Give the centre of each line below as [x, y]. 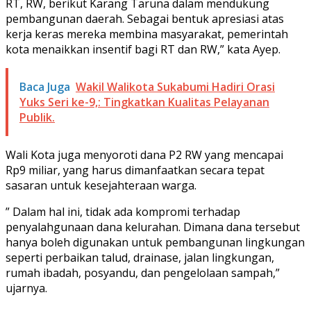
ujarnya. [26, 288]
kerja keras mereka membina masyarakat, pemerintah [147, 34]
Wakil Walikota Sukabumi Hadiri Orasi [175, 86]
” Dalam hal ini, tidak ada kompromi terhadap [123, 211]
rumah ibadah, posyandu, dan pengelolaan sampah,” [143, 272]
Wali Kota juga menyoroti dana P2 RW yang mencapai [144, 154]
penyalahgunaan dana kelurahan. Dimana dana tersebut [153, 227]
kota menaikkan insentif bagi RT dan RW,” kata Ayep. [143, 49]
